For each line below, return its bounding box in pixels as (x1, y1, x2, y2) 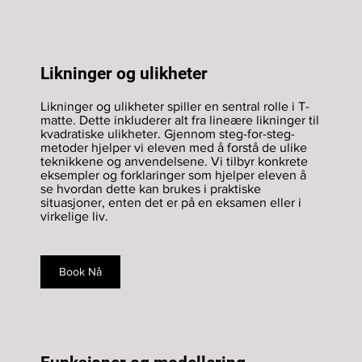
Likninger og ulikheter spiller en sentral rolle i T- (40, 99, 309, 113)
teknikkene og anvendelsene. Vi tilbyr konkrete (40, 154, 308, 168)
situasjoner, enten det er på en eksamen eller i (40, 196, 301, 209)
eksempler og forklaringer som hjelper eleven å (40, 168, 306, 182)
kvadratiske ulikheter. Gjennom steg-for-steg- (40, 127, 295, 141)
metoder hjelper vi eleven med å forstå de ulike (40, 141, 307, 154)
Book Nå (59, 265, 103, 279)
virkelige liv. (40, 209, 108, 223)
